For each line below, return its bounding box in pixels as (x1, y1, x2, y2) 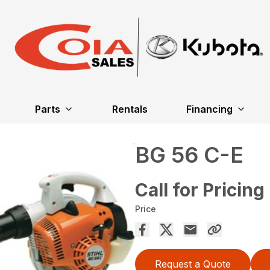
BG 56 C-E (135, 142, 243, 168)
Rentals (111, 103, 148, 115)
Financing (186, 103, 233, 115)
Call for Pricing (135, 179, 265, 201)
